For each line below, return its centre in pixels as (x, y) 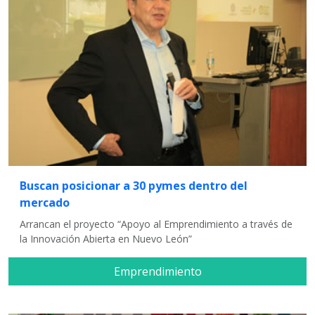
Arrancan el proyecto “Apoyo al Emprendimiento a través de (156, 224)
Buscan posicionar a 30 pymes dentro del (134, 185)
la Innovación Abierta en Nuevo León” (106, 238)
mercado (45, 202)
